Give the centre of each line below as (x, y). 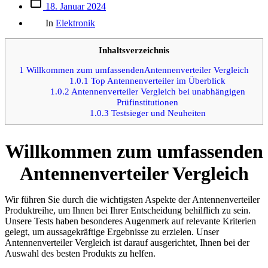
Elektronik (75, 23)
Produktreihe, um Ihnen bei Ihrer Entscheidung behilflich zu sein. (128, 211)
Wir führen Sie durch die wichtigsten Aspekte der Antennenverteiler (132, 200)
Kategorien (49, 16)
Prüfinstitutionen (148, 102)
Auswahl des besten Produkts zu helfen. (80, 254)
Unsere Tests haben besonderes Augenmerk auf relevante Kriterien (130, 221)
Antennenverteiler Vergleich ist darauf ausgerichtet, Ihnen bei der (127, 243)
